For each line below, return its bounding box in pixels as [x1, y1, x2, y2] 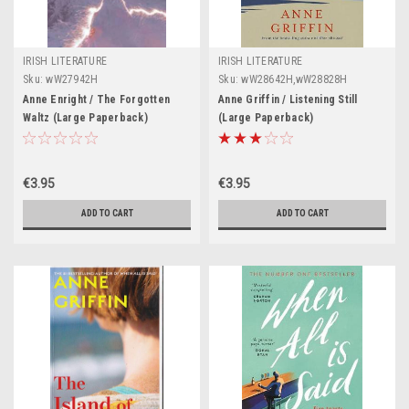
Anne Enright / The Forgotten [23, 93, 170, 106]
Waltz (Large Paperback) [23, 111, 148, 124]
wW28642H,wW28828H [241, 73, 348, 86]
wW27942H [46, 73, 99, 86]
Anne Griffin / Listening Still [218, 93, 358, 106]
